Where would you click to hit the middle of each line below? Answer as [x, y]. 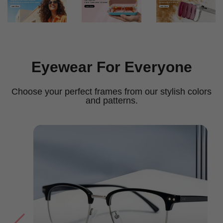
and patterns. [111, 100]
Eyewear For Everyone [111, 67]
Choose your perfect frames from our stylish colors [111, 91]
